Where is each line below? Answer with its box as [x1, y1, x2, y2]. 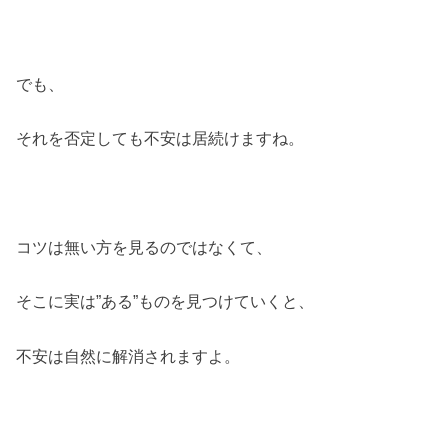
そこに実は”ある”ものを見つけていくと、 [16, 292, 315, 311]
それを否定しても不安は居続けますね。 [16, 129, 305, 148]
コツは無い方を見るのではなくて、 [16, 238, 273, 257]
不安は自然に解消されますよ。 [16, 346, 241, 365]
